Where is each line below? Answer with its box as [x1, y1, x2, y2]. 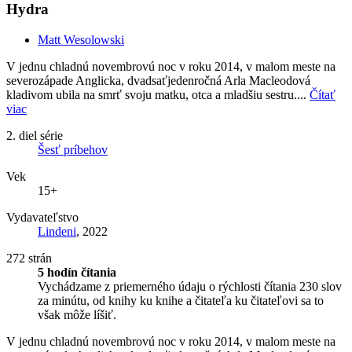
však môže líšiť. [38, 307, 116, 321]
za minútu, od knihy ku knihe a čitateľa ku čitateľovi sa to [38, 293, 324, 307]
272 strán [6, 251, 52, 265]
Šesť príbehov [38, 142, 108, 156]
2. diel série [6, 128, 63, 142]
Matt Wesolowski [38, 32, 124, 46]
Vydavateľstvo [6, 210, 79, 224]
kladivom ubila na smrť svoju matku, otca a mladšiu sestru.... [6, 87, 310, 101]
